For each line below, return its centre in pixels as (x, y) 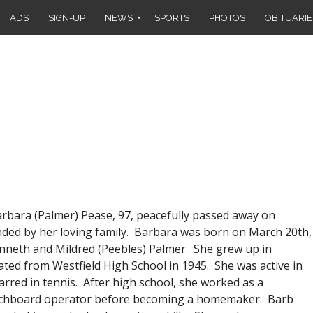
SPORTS (172, 17)
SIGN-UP (67, 17)
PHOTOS (227, 17)
